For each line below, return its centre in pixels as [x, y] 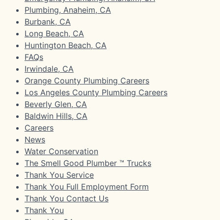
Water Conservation [61, 151]
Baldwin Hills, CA [56, 116]
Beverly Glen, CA [56, 104]
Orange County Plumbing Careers [87, 80]
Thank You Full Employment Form [87, 186]
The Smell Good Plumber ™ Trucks [88, 163]
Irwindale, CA [49, 69]
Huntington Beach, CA [66, 45]
